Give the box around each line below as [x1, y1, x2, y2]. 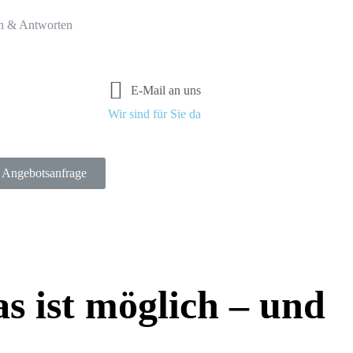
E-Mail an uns [130, 84, 201, 97]
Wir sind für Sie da [108, 107, 201, 121]
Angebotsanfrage [2, 166, 87, 180]
